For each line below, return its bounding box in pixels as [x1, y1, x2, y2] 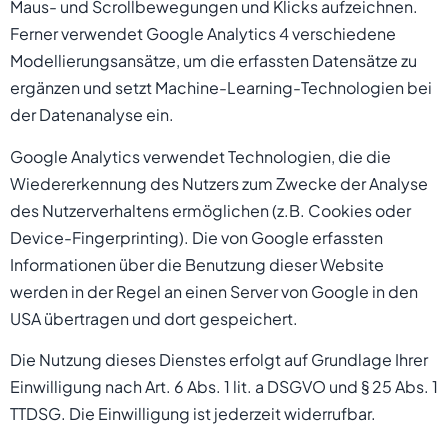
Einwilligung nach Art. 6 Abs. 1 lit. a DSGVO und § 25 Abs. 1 [10, 375, 438, 397]
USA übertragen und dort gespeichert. [10, 307, 298, 329]
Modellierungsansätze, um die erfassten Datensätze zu [10, 50, 417, 72]
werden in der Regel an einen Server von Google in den [10, 280, 418, 302]
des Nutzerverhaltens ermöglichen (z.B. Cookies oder [10, 199, 411, 221]
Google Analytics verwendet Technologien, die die [10, 145, 391, 167]
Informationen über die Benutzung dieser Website [10, 253, 384, 275]
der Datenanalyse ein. [10, 104, 174, 126]
